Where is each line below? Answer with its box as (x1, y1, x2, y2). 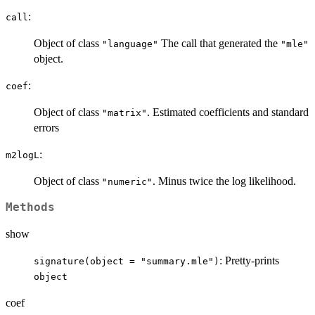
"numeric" (102, 176, 153, 187)
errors (34, 121, 59, 134)
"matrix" (102, 107, 147, 118)
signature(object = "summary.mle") (34, 255, 219, 266)
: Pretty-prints (219, 254, 279, 266)
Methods (6, 200, 55, 214)
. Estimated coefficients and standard (147, 105, 309, 118)
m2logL (6, 149, 39, 160)
